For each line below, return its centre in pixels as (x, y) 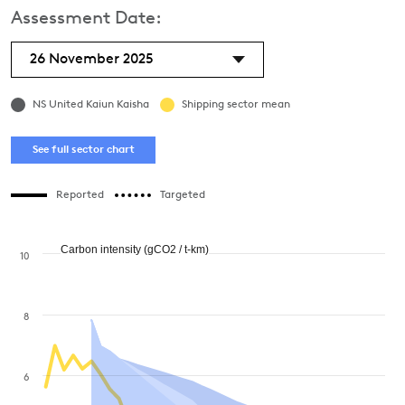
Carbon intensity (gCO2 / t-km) (135, 250)
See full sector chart (83, 150)
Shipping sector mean (236, 105)
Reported (80, 195)
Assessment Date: (86, 19)
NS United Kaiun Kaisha (91, 105)
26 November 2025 (92, 60)
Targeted (183, 195)
